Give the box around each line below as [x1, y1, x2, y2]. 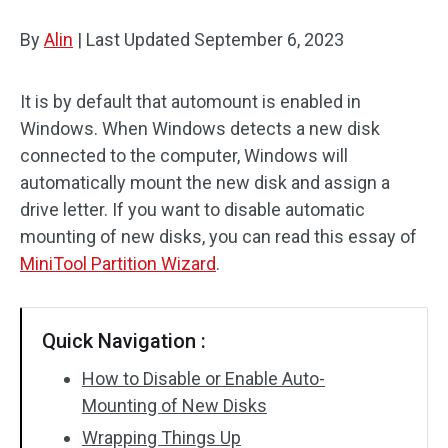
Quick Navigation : [42, 329, 206, 353]
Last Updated [82, 29, 194, 50]
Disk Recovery [39, 21, 142, 40]
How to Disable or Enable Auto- [82, 368, 325, 389]
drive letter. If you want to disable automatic [20, 199, 365, 220]
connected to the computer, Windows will [20, 145, 348, 166]
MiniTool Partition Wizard [20, 253, 216, 274]
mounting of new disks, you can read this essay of [20, 226, 417, 247]
